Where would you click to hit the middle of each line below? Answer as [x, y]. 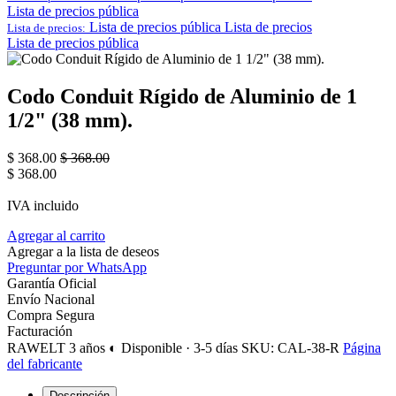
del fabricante [45, 363]
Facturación [40, 331]
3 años [89, 347]
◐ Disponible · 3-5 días [173, 347]
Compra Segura [51, 315]
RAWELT [38, 347]
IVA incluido [43, 205]
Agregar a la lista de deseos [83, 251]
